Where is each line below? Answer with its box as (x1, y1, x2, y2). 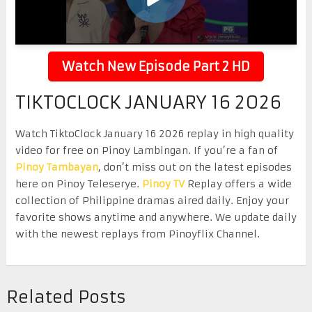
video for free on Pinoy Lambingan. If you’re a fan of (15, 143, 278, 157)
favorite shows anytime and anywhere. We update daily (15, 210, 297, 224)
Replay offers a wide (184, 177, 292, 190)
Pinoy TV (141, 177, 185, 190)
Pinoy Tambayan (15, 160, 98, 173)
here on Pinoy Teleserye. (15, 177, 142, 190)
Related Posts (6, 286, 126, 308)
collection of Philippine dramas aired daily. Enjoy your (15, 194, 289, 207)
